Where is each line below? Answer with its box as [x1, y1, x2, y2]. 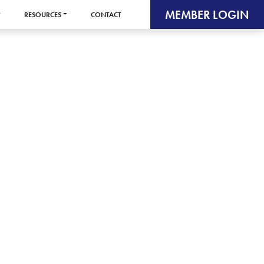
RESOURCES [24, 9, 61, 19]
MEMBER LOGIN [165, 6, 249, 22]
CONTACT [91, 9, 121, 19]
